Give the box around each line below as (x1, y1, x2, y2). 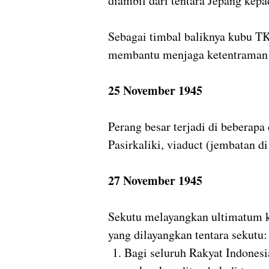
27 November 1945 (108, 172, 202, 190)
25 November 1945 (108, 82, 202, 100)
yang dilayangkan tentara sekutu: (108, 226, 267, 243)
